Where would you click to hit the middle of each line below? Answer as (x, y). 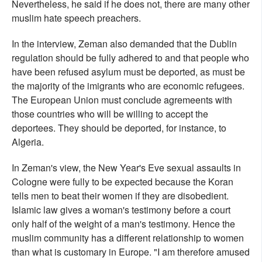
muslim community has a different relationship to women (128, 238)
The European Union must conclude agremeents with (122, 100)
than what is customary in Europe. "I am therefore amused (131, 252)
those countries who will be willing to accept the (110, 114)
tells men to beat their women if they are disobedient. (120, 196)
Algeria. (28, 142)
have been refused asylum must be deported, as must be (128, 72)
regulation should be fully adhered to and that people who (130, 58)
